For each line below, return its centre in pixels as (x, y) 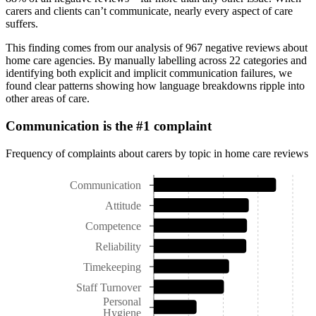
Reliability (118, 246)
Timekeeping (112, 267)
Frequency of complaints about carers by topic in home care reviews (157, 153)
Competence (113, 226)
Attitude (123, 205)
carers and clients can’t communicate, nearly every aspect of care (149, 11)
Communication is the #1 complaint (109, 126)
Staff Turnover (109, 287)
